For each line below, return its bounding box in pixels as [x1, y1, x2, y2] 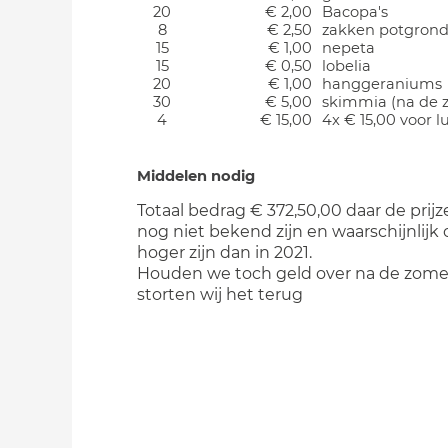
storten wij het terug [137, 285, 303, 304]
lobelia [322, 57, 371, 75]
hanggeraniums [322, 75, 442, 93]
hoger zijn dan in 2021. [137, 243, 312, 262]
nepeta [322, 39, 375, 57]
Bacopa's [322, 3, 388, 21]
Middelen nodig [137, 167, 255, 185]
